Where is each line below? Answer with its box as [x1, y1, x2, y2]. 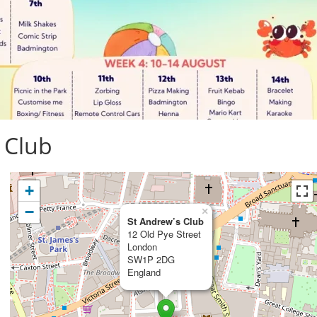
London [127, 240, 157, 253]
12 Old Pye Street [127, 227, 201, 241]
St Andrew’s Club [127, 214, 204, 228]
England [127, 265, 161, 279]
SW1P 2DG [127, 253, 175, 266]
